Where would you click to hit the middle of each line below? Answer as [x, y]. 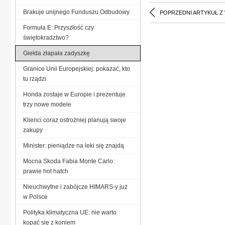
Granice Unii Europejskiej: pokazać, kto [77, 69]
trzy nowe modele [47, 104]
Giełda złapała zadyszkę [57, 53]
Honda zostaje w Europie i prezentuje [74, 94]
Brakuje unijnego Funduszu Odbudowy [76, 12]
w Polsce [35, 197]
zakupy [33, 130]
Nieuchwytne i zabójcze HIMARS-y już [75, 187]
